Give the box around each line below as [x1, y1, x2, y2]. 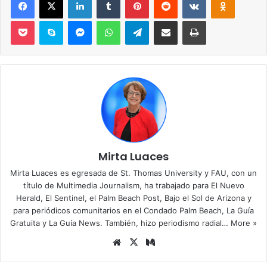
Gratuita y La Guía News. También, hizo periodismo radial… [10, 218, 231, 228]
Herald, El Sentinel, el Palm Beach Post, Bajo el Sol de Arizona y [15, 193, 252, 203]
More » [231, 218, 257, 228]
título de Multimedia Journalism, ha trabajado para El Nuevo [23, 181, 244, 191]
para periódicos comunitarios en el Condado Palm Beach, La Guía [13, 206, 254, 216]
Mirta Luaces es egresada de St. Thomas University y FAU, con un [10, 168, 257, 178]
